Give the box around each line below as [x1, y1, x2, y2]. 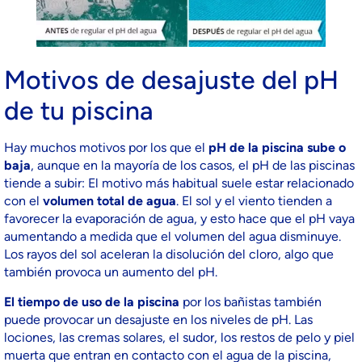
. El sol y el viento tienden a [176, 193, 332, 209]
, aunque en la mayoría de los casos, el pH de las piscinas [31, 158, 355, 174]
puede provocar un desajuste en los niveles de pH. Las [4, 311, 313, 327]
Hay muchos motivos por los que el [4, 140, 208, 156]
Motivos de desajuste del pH [4, 65, 339, 96]
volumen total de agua [43, 193, 176, 209]
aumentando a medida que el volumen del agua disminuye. [4, 229, 341, 245]
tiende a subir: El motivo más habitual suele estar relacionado [4, 175, 354, 192]
